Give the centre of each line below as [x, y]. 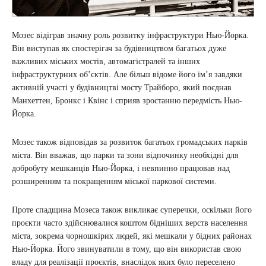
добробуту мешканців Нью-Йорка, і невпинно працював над [121, 169]
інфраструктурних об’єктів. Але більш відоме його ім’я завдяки [127, 75]
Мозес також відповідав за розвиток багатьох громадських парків [130, 142]
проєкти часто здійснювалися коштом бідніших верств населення [129, 223]
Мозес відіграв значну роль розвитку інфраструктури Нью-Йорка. [130, 36]
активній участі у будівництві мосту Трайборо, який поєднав [122, 88]
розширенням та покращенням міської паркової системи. [114, 182]
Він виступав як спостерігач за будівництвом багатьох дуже [119, 49]
